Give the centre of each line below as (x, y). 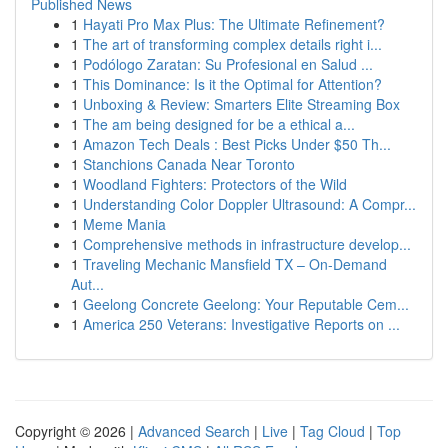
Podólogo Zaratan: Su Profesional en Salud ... (228, 64)
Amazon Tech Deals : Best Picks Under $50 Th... (237, 144)
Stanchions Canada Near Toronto (189, 164)
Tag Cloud (332, 431)
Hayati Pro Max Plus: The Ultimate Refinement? (234, 24)
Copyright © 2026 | (76, 431)
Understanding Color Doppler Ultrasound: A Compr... (249, 204)
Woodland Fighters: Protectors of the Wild (215, 184)
